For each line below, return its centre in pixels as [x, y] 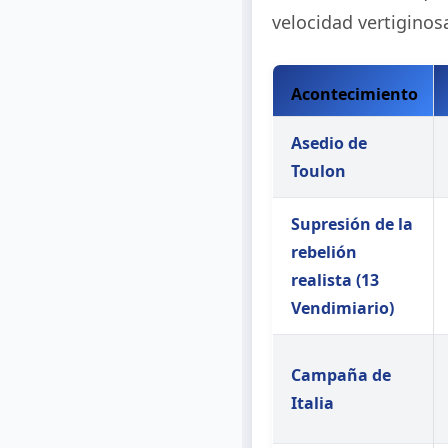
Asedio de [329, 142]
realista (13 [335, 279]
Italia [312, 402]
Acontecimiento [354, 93]
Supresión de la [352, 223]
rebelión [324, 251]
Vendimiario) [342, 307]
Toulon [318, 170]
